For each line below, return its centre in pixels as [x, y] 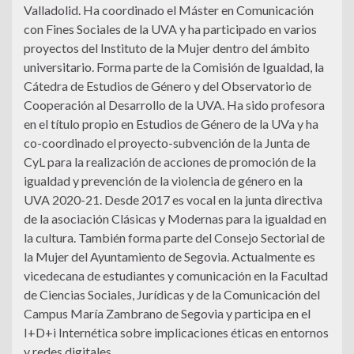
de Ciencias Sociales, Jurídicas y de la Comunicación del [172, 295]
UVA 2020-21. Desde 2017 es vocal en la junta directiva [173, 200]
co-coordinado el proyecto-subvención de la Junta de [167, 143]
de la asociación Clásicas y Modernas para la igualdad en [175, 219]
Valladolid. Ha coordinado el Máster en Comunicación [169, 10]
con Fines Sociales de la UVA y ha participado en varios [170, 29]
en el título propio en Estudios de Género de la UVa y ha [171, 124]
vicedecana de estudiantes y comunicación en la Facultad [176, 276]
